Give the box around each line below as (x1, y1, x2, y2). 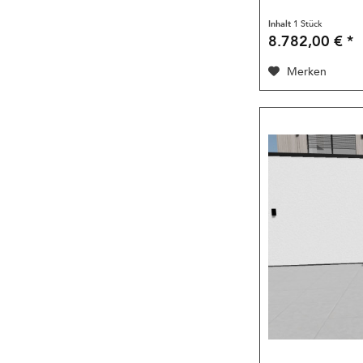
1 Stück (293, 18, 323, 31)
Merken (287, 64, 327, 80)
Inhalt (268, 18, 294, 31)
